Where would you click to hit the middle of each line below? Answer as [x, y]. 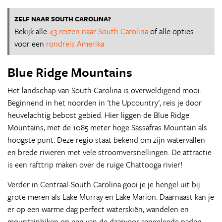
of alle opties [171, 31]
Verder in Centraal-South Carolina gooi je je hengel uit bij [104, 184]
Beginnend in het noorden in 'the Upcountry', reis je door [105, 103]
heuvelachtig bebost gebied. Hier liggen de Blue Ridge [98, 115]
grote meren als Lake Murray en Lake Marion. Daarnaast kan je [111, 197]
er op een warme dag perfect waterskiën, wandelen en [98, 209]
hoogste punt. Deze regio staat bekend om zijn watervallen [106, 140]
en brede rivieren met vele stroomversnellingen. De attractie [110, 152]
